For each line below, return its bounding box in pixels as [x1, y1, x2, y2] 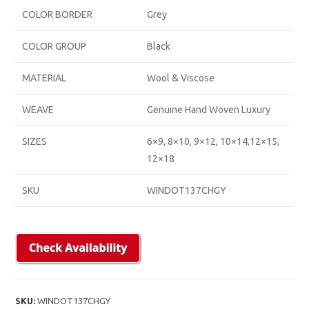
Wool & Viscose [147, 72, 215, 84]
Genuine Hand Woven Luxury [147, 104, 271, 116]
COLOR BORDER [22, 9, 93, 21]
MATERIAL [22, 72, 67, 84]
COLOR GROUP [22, 41, 87, 52]
